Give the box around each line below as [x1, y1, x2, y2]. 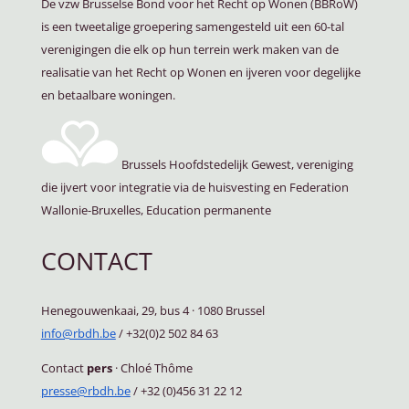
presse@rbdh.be [40, 383, 131, 400]
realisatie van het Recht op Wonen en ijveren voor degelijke [40, 64, 361, 81]
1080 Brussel [194, 302, 265, 320]
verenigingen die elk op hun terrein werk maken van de [40, 41, 339, 58]
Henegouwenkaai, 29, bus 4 [40, 302, 192, 320]
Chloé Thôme [117, 360, 193, 377]
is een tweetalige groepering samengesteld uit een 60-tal [40, 18, 344, 36]
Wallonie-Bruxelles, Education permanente [40, 202, 271, 219]
